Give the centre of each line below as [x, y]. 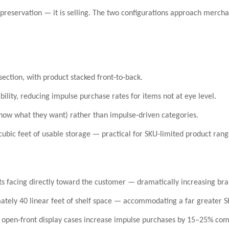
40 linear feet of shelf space [66, 201]
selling [78, 13]
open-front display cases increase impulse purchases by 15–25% [107, 220]
